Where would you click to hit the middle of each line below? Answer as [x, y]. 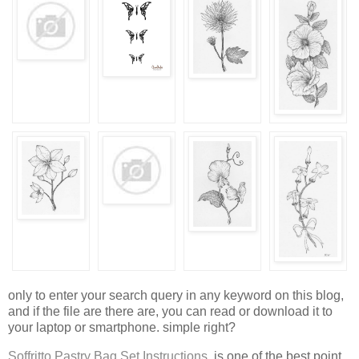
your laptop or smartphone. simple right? [122, 327]
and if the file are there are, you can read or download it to [170, 311]
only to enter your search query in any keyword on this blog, [176, 295]
